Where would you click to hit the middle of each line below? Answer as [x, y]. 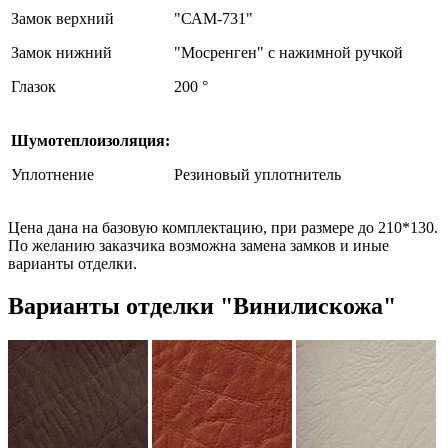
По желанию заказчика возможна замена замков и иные [198, 245]
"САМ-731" [213, 18]
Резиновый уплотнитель [257, 174]
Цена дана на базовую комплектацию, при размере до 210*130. [223, 227]
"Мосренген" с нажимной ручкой [288, 52]
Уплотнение [52, 174]
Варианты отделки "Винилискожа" [202, 305]
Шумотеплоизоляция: [90, 140]
